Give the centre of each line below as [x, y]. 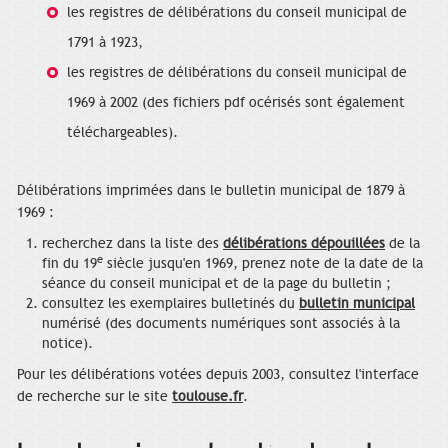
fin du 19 [69, 264]
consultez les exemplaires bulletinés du [170, 304]
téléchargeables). [122, 133]
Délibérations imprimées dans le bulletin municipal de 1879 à [211, 191]
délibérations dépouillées [304, 244]
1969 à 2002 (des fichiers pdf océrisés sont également [236, 103]
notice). [67, 344]
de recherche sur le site [94, 397]
